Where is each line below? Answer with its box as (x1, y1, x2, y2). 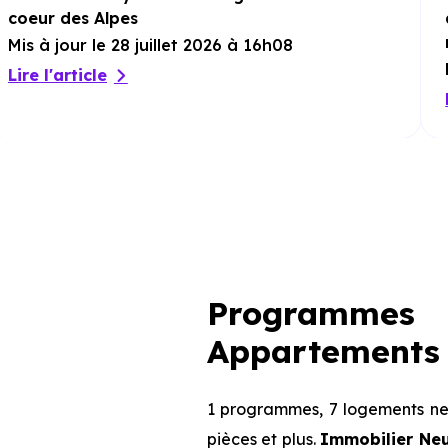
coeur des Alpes (8, 8, 138, 28)
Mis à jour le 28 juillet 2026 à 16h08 (8, 35, 293, 55)
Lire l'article (8, 65, 107, 85)
